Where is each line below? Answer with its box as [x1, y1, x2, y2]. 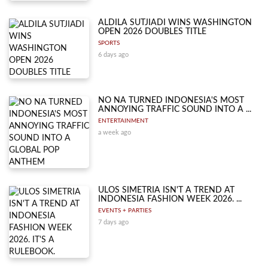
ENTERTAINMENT [98, 117, 149, 124]
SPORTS [98, 39, 120, 46]
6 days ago [98, 51, 129, 58]
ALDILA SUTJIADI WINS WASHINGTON [98, 18, 252, 27]
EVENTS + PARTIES [98, 207, 152, 214]
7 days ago [98, 218, 129, 226]
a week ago [98, 129, 132, 136]
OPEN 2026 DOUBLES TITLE [98, 27, 207, 36]
